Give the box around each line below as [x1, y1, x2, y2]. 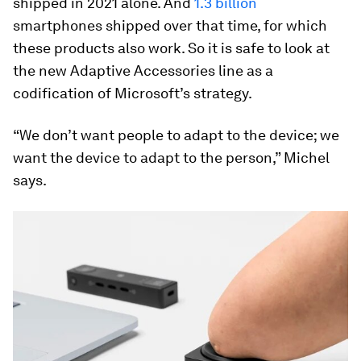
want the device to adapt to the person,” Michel [13, 149, 330, 167]
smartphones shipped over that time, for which [13, 17, 327, 35]
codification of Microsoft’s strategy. [13, 85, 252, 102]
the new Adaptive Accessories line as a [13, 62, 273, 80]
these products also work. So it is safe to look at [13, 39, 330, 57]
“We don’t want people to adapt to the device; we [13, 127, 339, 144]
